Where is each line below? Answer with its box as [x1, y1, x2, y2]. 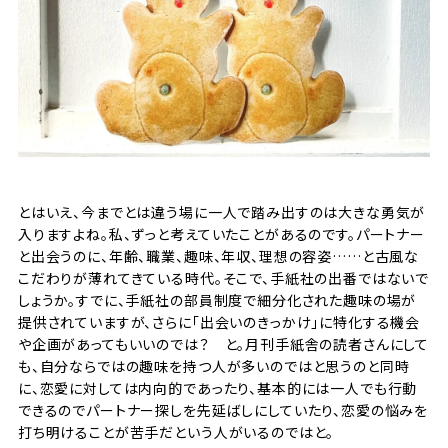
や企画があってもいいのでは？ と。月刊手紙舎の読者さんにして [17, 334, 430, 355]
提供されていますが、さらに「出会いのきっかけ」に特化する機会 [17, 312, 421, 333]
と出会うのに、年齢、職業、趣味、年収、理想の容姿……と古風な [17, 246, 420, 267]
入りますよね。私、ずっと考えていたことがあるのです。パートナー [17, 224, 425, 245]
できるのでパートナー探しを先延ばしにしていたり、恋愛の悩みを [17, 400, 429, 421]
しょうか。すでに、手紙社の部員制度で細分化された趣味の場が [17, 290, 417, 311]
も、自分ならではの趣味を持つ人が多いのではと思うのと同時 [17, 356, 410, 377]
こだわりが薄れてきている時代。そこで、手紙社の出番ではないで [17, 268, 430, 289]
